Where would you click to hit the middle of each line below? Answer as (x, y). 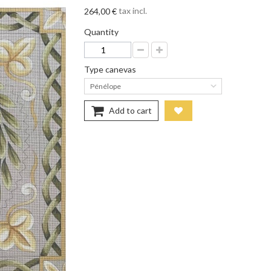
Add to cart (130, 111)
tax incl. (132, 11)
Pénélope (106, 87)
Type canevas (111, 70)
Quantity (101, 32)
